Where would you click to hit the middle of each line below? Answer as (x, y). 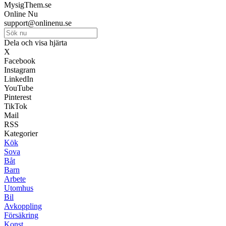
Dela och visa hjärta (36, 43)
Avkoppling (23, 206)
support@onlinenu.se (38, 23)
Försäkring (21, 215)
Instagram (20, 70)
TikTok (16, 106)
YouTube (19, 88)
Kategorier (21, 134)
